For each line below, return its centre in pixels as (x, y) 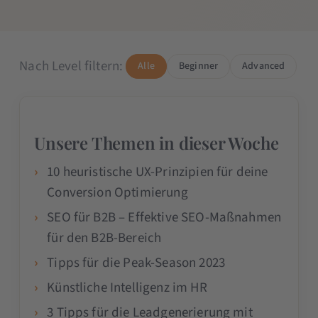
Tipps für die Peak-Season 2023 (136, 263)
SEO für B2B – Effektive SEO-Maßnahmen (164, 217)
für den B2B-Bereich (104, 238)
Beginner (198, 66)
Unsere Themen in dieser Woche (157, 142)
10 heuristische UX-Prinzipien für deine (158, 172)
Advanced (264, 66)
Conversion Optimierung (117, 192)
